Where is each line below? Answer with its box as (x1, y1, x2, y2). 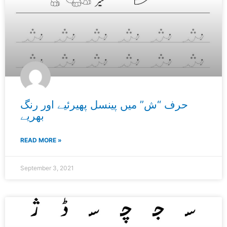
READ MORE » (20, 136, 62, 144)
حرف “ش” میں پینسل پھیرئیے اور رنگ (20, 98, 188, 111)
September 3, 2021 (20, 164, 74, 172)
